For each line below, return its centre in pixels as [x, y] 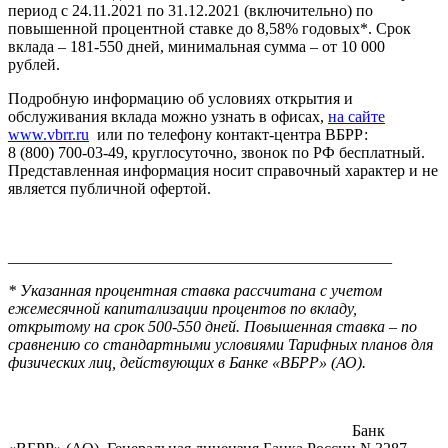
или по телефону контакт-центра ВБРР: [228, 134]
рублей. [34, 64]
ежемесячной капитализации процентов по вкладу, [182, 308]
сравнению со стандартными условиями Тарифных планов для [220, 344]
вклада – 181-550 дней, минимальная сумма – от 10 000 [196, 46]
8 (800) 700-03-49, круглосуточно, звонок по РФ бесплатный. [216, 152]
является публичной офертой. [111, 188]
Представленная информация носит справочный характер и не [223, 170]
